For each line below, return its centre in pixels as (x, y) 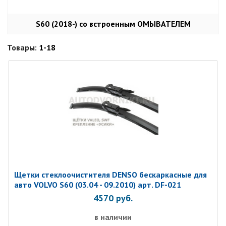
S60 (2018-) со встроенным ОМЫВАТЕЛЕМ (113, 24)
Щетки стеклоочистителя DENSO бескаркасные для (110, 175)
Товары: (23, 47)
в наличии (113, 217)
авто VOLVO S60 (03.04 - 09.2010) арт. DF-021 (97, 185)
